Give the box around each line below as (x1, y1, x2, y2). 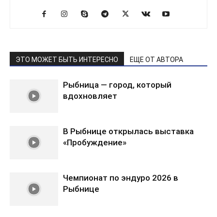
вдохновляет (63, 91, 117, 101)
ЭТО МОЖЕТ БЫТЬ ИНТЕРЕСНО (15, 55, 118, 63)
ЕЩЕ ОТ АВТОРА (130, 55, 183, 63)
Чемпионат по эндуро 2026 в (63, 172, 178, 183)
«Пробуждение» (63, 137, 126, 147)
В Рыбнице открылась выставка (63, 126, 194, 136)
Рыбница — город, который (63, 79, 171, 90)
